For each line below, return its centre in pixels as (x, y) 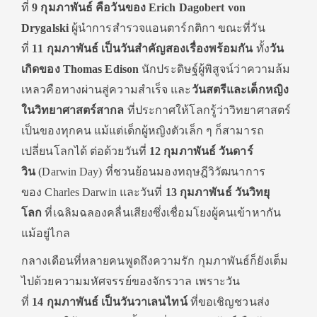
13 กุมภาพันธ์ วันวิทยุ (218, 192)
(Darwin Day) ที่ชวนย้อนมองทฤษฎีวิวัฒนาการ (150, 172)
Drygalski (45, 28)
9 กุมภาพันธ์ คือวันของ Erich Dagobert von (139, 7)
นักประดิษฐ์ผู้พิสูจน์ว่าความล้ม (215, 69)
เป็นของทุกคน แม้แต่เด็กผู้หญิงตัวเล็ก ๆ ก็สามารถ (143, 131)
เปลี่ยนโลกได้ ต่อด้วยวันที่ (85, 151)
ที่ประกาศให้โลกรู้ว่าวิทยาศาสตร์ (208, 110)
